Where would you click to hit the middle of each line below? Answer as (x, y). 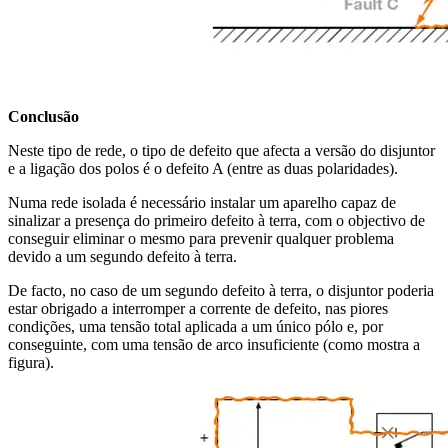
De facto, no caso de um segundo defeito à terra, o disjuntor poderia (221, 291)
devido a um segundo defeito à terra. (122, 257)
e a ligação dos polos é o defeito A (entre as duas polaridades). (203, 169)
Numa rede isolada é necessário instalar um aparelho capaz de (202, 203)
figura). (31, 363)
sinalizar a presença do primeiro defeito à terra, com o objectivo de (216, 221)
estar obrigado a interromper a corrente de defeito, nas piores (198, 309)
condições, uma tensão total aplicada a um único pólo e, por (195, 327)
